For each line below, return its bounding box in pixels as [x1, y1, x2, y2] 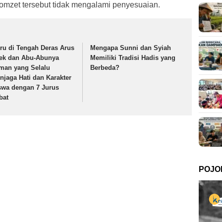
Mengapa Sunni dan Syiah [90, 44, 171, 52]
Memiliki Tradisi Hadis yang [90, 54, 176, 62]
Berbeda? [90, 64, 120, 72]
